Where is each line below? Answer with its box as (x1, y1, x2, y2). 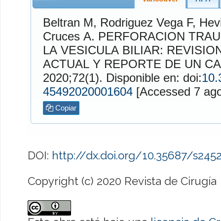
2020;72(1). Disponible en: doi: (106, 71, 202, 84)
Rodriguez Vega (100, 15, 183, 29)
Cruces (42, 29, 80, 43)
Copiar (53, 104, 76, 112)
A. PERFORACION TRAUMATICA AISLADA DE (79, 29, 98, 43)
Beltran (42, 15, 80, 29)
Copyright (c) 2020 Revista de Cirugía (28, 175, 217, 188)
